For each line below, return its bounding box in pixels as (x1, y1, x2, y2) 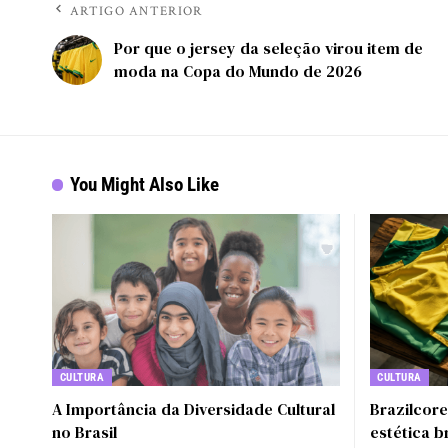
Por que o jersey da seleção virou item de (114, 36, 423, 59)
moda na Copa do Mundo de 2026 (114, 59, 362, 82)
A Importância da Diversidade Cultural (52, 398, 335, 421)
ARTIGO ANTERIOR (70, 2, 203, 20)
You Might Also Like (70, 172, 220, 196)
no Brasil (52, 421, 117, 444)
